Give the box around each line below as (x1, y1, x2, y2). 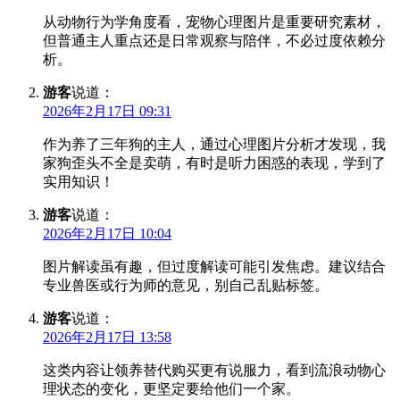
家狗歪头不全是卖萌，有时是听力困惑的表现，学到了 (43, 155, 386, 171)
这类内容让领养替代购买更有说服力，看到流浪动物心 (43, 362, 386, 379)
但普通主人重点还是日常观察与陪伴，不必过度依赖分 (43, 33, 386, 49)
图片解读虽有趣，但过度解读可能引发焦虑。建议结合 (43, 259, 386, 275)
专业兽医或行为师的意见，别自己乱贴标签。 (43, 278, 329, 294)
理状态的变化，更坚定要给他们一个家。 (43, 381, 300, 397)
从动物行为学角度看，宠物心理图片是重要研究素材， (43, 14, 386, 30)
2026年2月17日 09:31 (43, 104, 171, 120)
